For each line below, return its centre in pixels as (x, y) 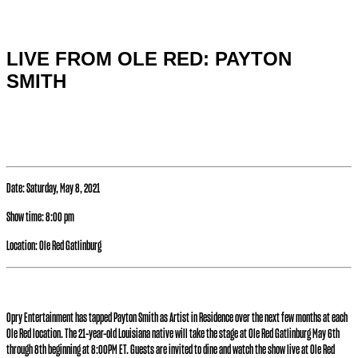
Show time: (25, 218)
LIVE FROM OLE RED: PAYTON (149, 59)
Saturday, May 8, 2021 (62, 189)
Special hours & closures (48, 24)
